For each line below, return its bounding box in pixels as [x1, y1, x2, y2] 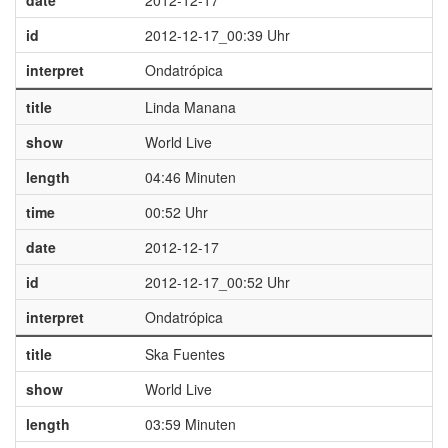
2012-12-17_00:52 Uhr [144, 272, 290, 292]
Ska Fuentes [144, 344, 225, 364]
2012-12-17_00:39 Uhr [144, 25, 290, 45]
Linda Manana [144, 97, 236, 117]
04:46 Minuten [144, 167, 236, 187]
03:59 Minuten [144, 414, 236, 434]
